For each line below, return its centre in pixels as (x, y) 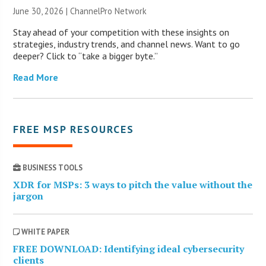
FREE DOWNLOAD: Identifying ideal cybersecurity (129, 248)
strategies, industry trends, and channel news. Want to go (127, 44)
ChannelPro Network (109, 11)
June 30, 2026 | (42, 11)
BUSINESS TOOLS (52, 167)
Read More (36, 77)
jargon (28, 196)
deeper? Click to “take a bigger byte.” (86, 56)
